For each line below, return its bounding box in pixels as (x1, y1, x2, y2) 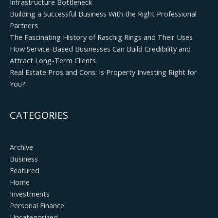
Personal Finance (10, 200, 64, 210)
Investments (10, 188, 50, 199)
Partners (10, 20, 38, 30)
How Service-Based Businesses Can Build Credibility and (10, 43, 191, 54)
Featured (10, 165, 39, 175)
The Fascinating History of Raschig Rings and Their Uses (10, 32, 193, 42)
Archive (10, 142, 33, 152)
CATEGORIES (10, 108, 68, 122)
